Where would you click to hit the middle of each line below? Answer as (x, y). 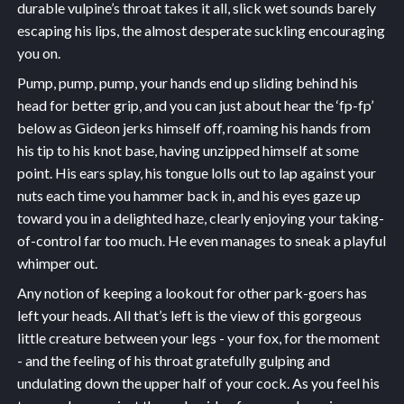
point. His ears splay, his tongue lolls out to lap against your (196, 173)
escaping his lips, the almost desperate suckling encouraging (201, 31)
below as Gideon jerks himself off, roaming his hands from (193, 128)
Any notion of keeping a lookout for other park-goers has (192, 293)
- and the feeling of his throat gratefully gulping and (173, 361)
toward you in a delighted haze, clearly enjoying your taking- (200, 218)
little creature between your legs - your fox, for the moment (198, 338)
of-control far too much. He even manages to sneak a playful (201, 241)
